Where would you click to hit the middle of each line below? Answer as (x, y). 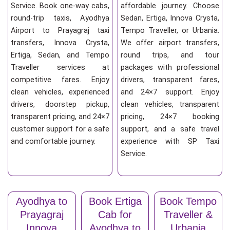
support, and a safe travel (170, 129)
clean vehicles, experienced (60, 92)
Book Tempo (188, 201)
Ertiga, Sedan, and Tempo (60, 55)
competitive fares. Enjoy (60, 80)
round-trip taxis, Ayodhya (60, 18)
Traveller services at (60, 68)
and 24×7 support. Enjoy (170, 92)
